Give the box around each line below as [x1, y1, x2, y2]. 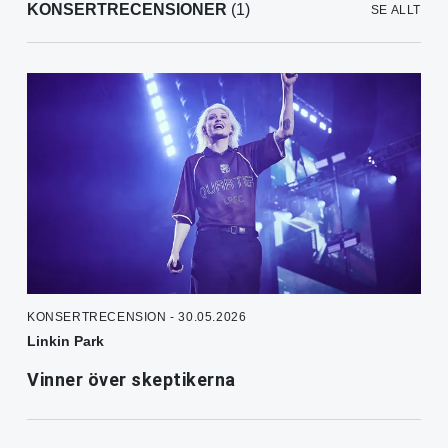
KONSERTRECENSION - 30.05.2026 [27, 309, 247, 324]
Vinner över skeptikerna [27, 368, 236, 390]
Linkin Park [27, 332, 104, 349]
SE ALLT [370, 3, 421, 18]
